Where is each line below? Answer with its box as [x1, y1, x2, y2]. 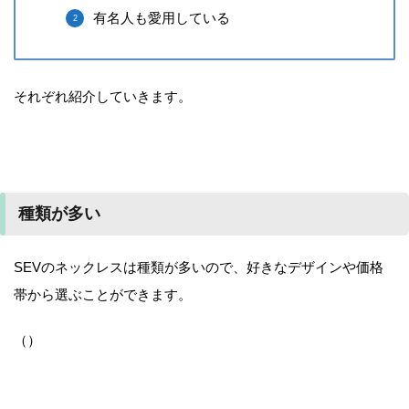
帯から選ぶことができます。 [14, 287, 192, 303]
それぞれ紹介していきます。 [14, 89, 192, 105]
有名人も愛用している [93, 10, 230, 26]
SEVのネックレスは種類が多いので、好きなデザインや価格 [14, 259, 383, 276]
